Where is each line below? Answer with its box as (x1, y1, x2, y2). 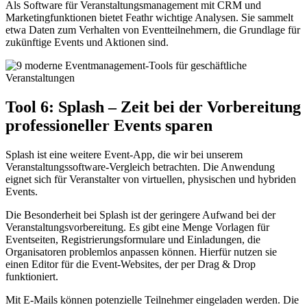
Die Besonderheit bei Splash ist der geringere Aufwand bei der (5, 208, 275, 221)
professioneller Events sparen (5, 116, 212, 134)
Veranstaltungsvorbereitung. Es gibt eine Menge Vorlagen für (5, 221, 269, 233)
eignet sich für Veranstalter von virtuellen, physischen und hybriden (5, 173, 296, 185)
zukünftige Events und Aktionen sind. (5, 36, 171, 48)
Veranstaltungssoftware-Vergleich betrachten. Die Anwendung (5, 160, 275, 173)
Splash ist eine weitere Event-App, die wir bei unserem (5, 148, 243, 160)
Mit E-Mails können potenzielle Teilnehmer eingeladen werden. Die (5, 293, 299, 306)
